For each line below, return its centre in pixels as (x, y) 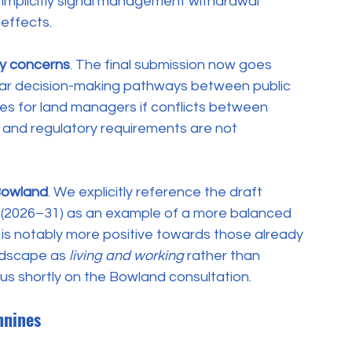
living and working (126, 256)
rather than (224, 256)
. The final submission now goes (172, 65)
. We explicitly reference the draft (157, 192)
